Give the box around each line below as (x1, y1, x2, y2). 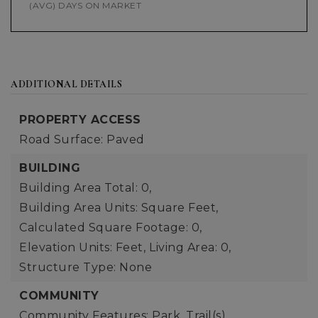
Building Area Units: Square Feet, (19, 201, 219, 214)
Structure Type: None (19, 261, 152, 274)
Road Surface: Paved (19, 133, 145, 146)
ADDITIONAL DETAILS (11, 78, 122, 90)
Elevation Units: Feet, (19, 241, 146, 254)
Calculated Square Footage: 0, (19, 221, 202, 234)
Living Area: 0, (149, 241, 231, 254)
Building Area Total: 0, (19, 181, 152, 194)
